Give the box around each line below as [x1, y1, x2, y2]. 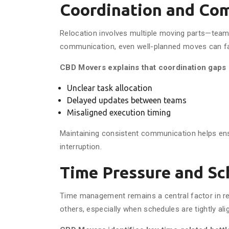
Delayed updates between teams [67, 96, 187, 105]
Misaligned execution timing [67, 108, 171, 117]
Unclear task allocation [67, 83, 152, 93]
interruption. [60, 142, 102, 151]
